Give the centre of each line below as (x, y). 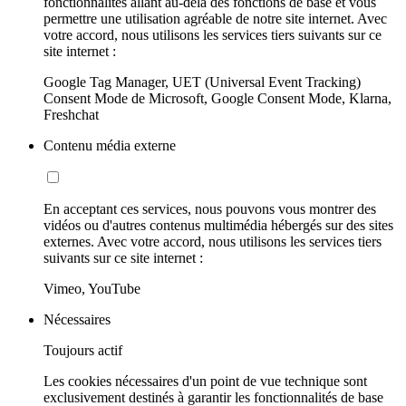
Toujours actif (83, 350)
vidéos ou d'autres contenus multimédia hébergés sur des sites (218, 225)
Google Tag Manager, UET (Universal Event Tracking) (202, 82)
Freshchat (71, 114)
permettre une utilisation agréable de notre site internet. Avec (215, 18)
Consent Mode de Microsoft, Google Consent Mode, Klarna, (217, 98)
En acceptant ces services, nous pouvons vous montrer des (210, 208)
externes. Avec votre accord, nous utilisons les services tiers (213, 241)
